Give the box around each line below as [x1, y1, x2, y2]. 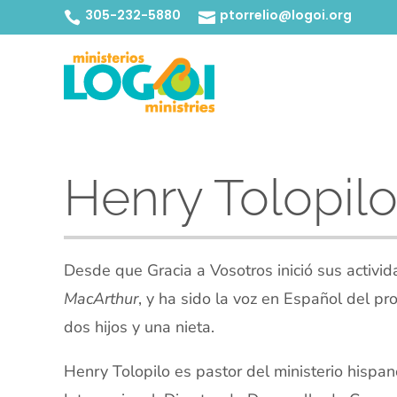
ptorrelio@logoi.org [220, 6, 352, 24]
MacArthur [64, 288, 138, 309]
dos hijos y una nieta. [64, 316, 214, 338]
